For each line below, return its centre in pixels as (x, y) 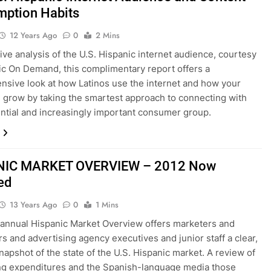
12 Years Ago (34, 35)
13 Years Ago (34, 205)
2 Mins (108, 35)
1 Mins (107, 205)
